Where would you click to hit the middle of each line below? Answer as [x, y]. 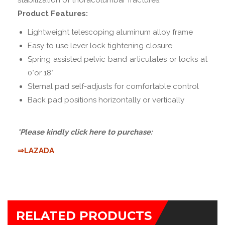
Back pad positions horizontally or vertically [106, 100]
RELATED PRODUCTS [84, 216]
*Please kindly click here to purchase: [86, 132]
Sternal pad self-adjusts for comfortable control [113, 86]
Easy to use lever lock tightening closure [100, 46]
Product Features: [53, 14]
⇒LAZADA [36, 151]
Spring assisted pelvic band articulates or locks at [118, 59]
